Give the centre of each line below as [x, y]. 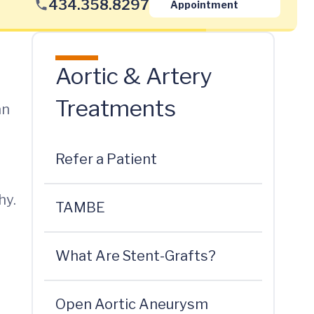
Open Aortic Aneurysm [131, 304]
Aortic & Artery [134, 76]
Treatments [115, 108]
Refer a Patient [106, 159]
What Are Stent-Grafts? [135, 256]
